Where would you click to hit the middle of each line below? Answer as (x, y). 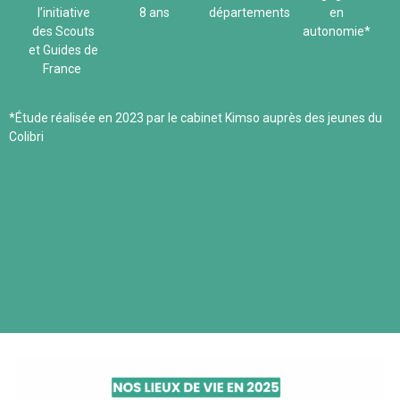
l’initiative (63, 12)
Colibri (26, 136)
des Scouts (63, 31)
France (63, 68)
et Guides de (63, 50)
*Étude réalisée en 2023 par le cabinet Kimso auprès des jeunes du (196, 117)
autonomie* (337, 31)
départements (250, 12)
